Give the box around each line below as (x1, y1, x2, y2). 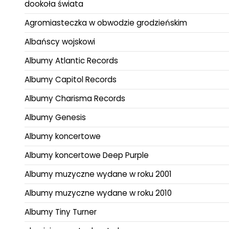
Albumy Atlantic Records (25, 55, 118, 66)
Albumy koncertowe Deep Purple (25, 150, 149, 161)
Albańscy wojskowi (25, 36, 95, 48)
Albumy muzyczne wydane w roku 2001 (25, 169, 172, 180)
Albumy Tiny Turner (25, 207, 97, 218)
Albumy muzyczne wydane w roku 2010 (25, 188, 172, 199)
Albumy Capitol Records (25, 74, 117, 85)
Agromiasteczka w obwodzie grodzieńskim (25, 17, 187, 29)
